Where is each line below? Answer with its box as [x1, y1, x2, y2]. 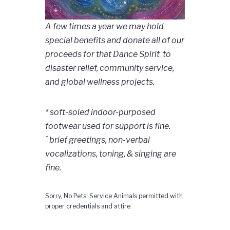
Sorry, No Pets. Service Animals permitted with [45, 191, 183, 200]
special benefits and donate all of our [45, 35, 184, 45]
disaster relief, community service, [45, 63, 174, 73]
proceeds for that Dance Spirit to [45, 49, 171, 59]
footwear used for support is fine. [45, 121, 170, 131]
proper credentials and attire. [45, 202, 132, 210]
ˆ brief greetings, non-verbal [45, 135, 150, 145]
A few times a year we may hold [45, 21, 164, 31]
